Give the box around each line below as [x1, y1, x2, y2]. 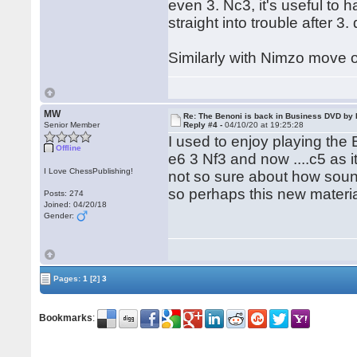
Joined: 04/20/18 [44, 200, 108, 209]
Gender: [44, 211, 77, 220]
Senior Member [44, 120, 100, 129]
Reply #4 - [183, 120, 226, 129]
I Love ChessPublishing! [44, 167, 134, 175]
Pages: [51, 273, 84, 283]
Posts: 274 [44, 189, 84, 198]
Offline [56, 143, 82, 152]
